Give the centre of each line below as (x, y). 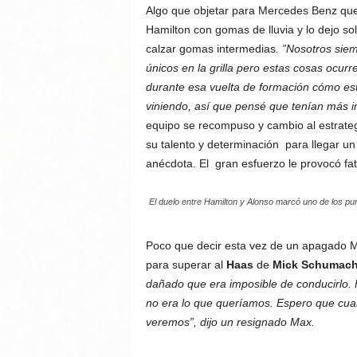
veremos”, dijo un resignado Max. (230, 322)
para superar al (186, 265)
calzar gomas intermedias (210, 49)
